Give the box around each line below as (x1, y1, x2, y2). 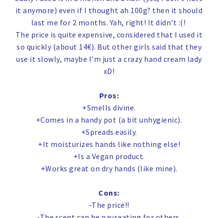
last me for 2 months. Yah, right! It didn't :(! (31, 18, 187, 28)
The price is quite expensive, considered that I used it (15, 30, 203, 40)
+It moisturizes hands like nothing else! (38, 139, 180, 149)
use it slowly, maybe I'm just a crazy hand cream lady (16, 54, 202, 64)
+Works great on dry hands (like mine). (40, 163, 178, 174)
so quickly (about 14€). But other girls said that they (17, 42, 201, 52)
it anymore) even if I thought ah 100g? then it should (15, 5, 203, 16)
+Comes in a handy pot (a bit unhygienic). (36, 115, 182, 125)
